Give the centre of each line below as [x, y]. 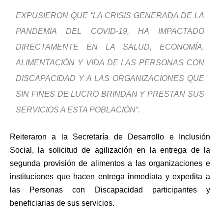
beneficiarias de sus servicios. [62, 203]
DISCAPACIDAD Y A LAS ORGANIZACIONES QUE [110, 79]
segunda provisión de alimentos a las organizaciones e [110, 164]
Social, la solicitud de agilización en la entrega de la [110, 150]
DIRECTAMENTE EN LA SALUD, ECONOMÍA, [110, 47]
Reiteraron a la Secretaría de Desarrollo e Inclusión [110, 137]
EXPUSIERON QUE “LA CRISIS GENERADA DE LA [110, 16]
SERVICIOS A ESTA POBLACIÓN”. [78, 110]
